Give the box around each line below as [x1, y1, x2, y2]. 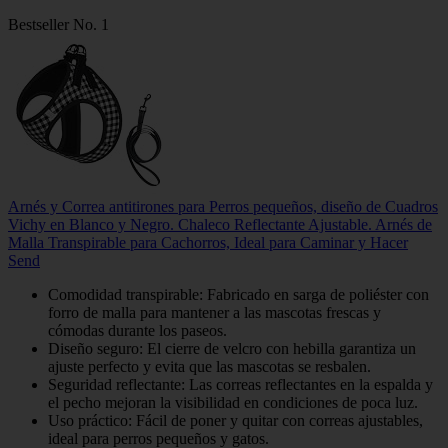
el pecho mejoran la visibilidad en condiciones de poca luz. [48, 393, 418, 411]
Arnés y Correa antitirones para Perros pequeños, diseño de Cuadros [8, 197, 438, 215]
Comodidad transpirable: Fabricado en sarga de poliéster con [48, 285, 429, 303]
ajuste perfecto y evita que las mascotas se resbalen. [48, 357, 371, 375]
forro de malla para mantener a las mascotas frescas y [48, 303, 381, 321]
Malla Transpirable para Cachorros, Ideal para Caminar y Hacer [8, 233, 408, 251]
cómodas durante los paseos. [48, 321, 227, 339]
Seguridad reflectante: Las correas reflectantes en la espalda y [48, 375, 433, 393]
